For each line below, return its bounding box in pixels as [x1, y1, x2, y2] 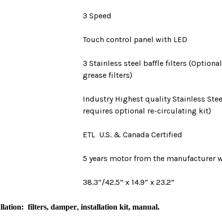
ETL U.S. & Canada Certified [83, 130, 182, 139]
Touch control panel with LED [83, 35, 187, 44]
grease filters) [83, 70, 132, 80]
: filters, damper [21, 203, 77, 211]
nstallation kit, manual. [83, 203, 160, 211]
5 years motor [83, 154, 132, 163]
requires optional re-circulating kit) [83, 106, 211, 115]
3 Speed [83, 11, 111, 20]
